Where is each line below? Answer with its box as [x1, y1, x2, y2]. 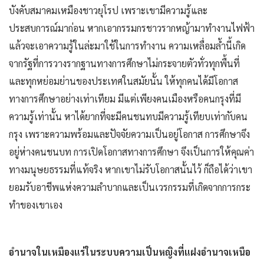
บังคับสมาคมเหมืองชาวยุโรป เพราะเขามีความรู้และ [9, 4, 207, 16]
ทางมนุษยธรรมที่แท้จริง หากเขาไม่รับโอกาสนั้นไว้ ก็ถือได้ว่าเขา [9, 163, 252, 176]
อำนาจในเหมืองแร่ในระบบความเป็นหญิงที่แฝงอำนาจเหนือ [9, 245, 250, 258]
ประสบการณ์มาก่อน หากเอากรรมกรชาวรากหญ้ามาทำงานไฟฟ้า [9, 21, 255, 34]
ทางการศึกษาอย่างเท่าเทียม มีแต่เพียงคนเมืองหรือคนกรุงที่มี [9, 92, 241, 105]
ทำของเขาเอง [9, 198, 62, 211]
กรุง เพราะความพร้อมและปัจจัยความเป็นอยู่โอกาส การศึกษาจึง [9, 127, 250, 140]
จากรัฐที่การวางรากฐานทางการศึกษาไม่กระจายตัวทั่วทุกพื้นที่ [9, 57, 240, 70]
